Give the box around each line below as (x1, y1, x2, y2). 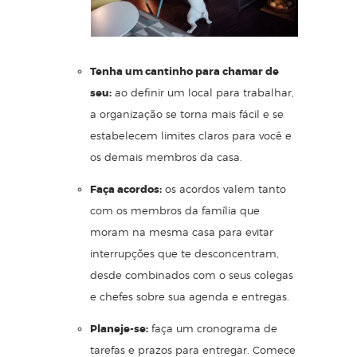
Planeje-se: (90, 321, 148, 335)
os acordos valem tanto (162, 182, 286, 195)
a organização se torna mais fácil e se (90, 107, 284, 120)
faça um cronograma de (148, 321, 277, 335)
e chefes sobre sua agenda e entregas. (90, 289, 289, 303)
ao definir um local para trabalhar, (112, 85, 294, 99)
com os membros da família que (90, 203, 260, 217)
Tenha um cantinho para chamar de (90, 64, 279, 78)
